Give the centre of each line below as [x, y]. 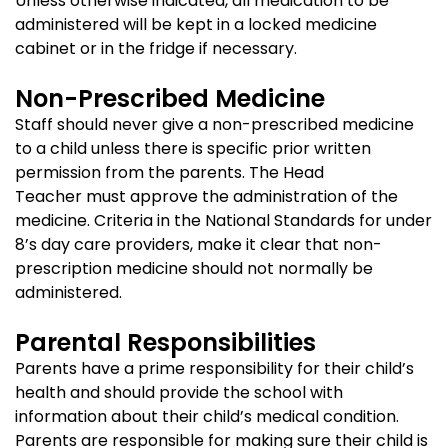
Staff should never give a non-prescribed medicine [214, 124]
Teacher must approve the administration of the [206, 196]
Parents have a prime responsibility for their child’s [214, 368]
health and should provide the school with [179, 392]
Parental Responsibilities [165, 342]
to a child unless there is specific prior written [193, 148]
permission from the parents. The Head [169, 172]
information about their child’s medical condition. [207, 416]
